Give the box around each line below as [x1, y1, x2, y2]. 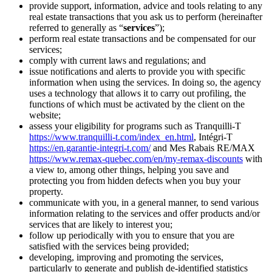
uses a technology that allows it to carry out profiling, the [29, 87, 246, 98]
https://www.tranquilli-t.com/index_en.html [29, 131, 194, 142]
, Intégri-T [194, 131, 233, 142]
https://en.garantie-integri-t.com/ [29, 142, 151, 153]
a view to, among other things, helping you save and [29, 164, 229, 175]
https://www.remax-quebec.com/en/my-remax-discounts [29, 153, 243, 164]
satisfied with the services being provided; [29, 240, 189, 251]
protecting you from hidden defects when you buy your [29, 175, 240, 186]
